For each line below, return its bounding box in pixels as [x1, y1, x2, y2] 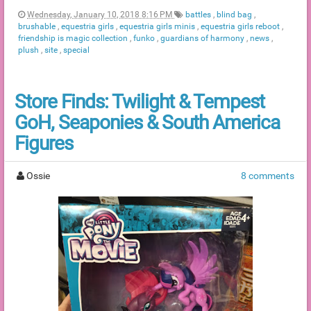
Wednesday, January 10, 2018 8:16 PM [27, 10, 174, 20]
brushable [18, 22, 58, 32]
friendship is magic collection [18, 33, 130, 44]
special [63, 45, 90, 56]
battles [185, 10, 213, 20]
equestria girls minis [119, 22, 197, 32]
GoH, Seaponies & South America [15, 111, 280, 135]
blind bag [217, 10, 254, 20]
